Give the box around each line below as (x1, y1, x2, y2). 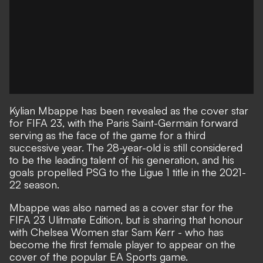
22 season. (9, 178, 59, 191)
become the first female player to (9, 238, 169, 251)
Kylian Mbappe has (9, 104, 100, 117)
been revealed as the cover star (100, 104, 248, 117)
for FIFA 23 (9, 116, 62, 129)
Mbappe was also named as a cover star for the (9, 201, 233, 214)
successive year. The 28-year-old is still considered (9, 141, 242, 154)
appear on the (169, 238, 235, 251)
